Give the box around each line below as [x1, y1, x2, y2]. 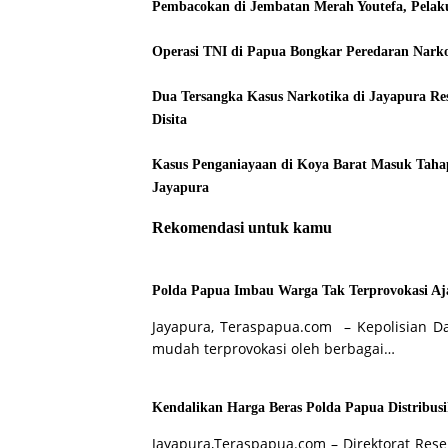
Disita [152, 111, 187, 127]
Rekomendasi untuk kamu [152, 217, 332, 237]
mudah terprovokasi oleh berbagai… [152, 339, 395, 359]
